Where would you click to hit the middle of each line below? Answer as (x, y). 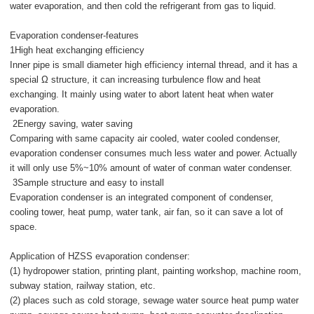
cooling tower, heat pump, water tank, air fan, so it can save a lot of (147, 212)
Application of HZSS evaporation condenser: (100, 257)
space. (24, 227)
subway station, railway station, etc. (83, 286)
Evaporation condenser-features (75, 36)
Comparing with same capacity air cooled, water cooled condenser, (145, 139)
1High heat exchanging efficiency (77, 50)
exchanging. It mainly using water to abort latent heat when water (142, 95)
